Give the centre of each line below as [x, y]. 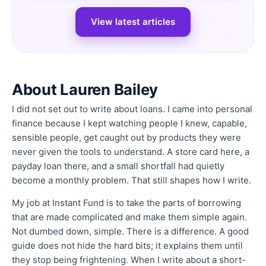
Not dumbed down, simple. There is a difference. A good [130, 231]
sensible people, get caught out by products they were [126, 137]
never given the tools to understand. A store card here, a [131, 151]
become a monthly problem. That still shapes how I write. [132, 180]
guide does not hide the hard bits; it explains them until [127, 245]
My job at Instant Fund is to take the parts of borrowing [126, 202]
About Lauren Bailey [85, 89]
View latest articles [133, 21]
